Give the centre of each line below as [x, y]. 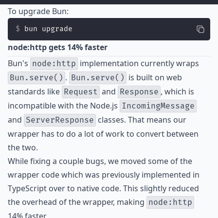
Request [81, 92]
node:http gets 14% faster [58, 47]
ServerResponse [60, 120]
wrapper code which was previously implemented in [104, 175]
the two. [23, 147]
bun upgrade [48, 29]
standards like [35, 91]
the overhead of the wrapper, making [77, 202]
